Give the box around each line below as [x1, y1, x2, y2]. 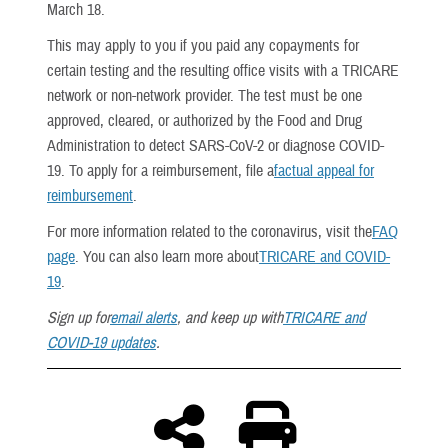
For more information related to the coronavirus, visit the [47, 222, 372, 243]
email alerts [110, 308, 177, 329]
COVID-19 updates [47, 333, 156, 354]
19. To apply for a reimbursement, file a [47, 161, 274, 182]
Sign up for [47, 308, 110, 329]
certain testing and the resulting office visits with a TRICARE [47, 61, 399, 82]
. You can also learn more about [75, 247, 259, 268]
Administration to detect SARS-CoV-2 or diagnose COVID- [47, 136, 384, 157]
